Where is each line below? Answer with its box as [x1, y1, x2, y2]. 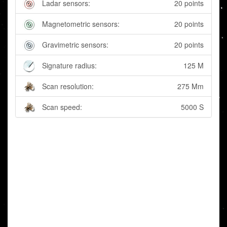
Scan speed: [42, 102, 82, 112]
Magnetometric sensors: [42, 19, 120, 29]
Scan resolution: [42, 81, 94, 92]
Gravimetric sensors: [42, 40, 108, 50]
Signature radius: [42, 60, 97, 71]
